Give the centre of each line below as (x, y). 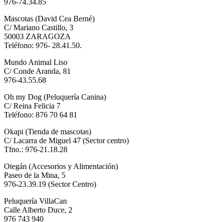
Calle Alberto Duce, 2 (38, 210)
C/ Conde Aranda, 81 (37, 71)
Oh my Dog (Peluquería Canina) (55, 97)
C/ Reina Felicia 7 (32, 106)
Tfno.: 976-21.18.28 (36, 149)
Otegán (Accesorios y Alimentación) (61, 166)
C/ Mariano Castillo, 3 (39, 27)
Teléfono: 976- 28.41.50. (43, 45)
